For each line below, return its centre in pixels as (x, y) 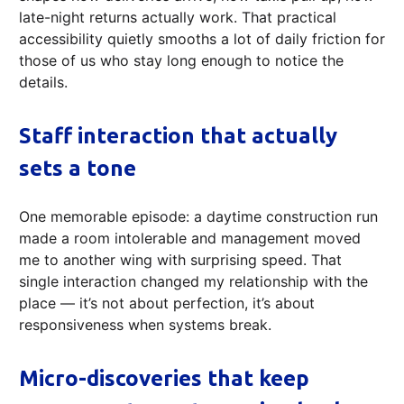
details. (43, 83)
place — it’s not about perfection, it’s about (167, 303)
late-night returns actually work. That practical (178, 18)
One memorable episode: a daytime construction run (198, 217)
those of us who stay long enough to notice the (181, 61)
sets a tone (78, 169)
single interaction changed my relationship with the (193, 282)
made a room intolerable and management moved (190, 239)
